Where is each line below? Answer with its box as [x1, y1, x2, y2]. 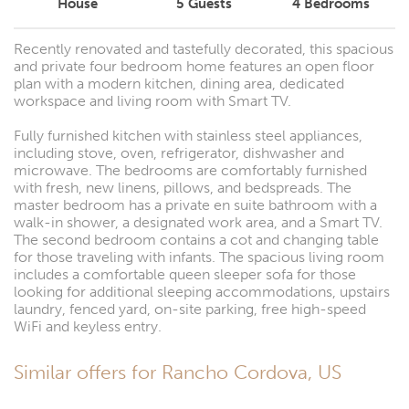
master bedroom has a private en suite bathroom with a [14, 195, 377, 214]
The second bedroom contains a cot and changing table [14, 230, 379, 248]
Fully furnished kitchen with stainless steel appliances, [14, 126, 362, 144]
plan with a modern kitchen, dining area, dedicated [14, 74, 344, 92]
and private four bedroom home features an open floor [14, 57, 374, 75]
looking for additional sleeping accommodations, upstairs [14, 282, 390, 300]
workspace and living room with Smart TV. [14, 91, 291, 110]
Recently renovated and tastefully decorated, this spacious [14, 39, 393, 58]
